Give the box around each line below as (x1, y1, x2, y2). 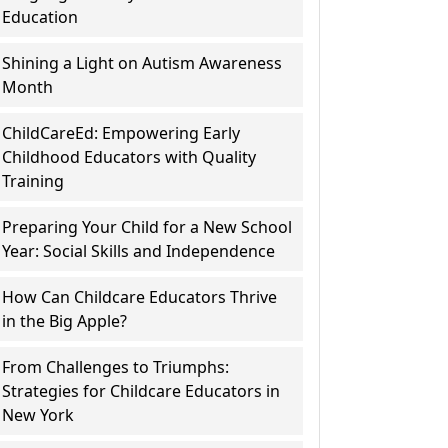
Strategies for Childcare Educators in (2, 380, 281, 402)
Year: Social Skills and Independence (2, 240, 276, 262)
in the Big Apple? (2, 310, 128, 332)
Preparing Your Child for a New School (2, 216, 293, 238)
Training (2, 170, 65, 192)
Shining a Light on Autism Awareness (2, 52, 283, 74)
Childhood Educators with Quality (2, 146, 257, 168)
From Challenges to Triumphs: (2, 356, 230, 378)
